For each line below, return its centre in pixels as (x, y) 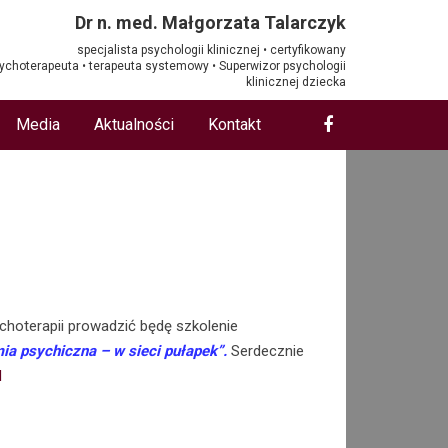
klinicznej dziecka (296, 81)
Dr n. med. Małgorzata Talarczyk (210, 22)
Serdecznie (268, 350)
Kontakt (234, 124)
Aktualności (134, 124)
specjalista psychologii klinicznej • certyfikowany (211, 49)
